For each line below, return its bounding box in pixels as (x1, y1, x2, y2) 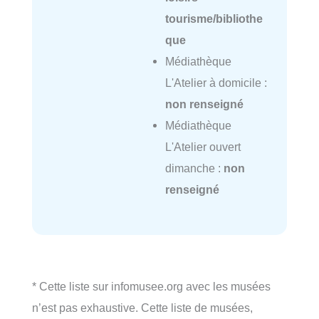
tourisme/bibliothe (164, 11, 263, 25)
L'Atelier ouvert (164, 140, 241, 153)
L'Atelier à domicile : (164, 75, 267, 89)
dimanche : (164, 161, 224, 174)
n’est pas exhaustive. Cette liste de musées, (32, 300, 253, 314)
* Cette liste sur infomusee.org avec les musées (32, 279, 271, 293)
